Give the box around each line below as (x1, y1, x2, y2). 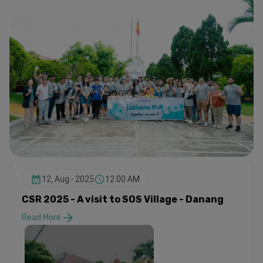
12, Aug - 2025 (42, 174, 94, 184)
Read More (22, 213, 61, 223)
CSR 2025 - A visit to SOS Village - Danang (22, 193, 224, 205)
